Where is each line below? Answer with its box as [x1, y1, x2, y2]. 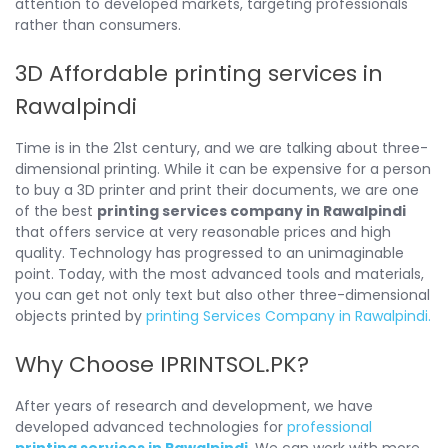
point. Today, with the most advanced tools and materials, [15, 263, 424, 284]
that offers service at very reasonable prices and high [15, 221, 391, 242]
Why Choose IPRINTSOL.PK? [15, 348, 309, 380]
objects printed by [15, 305, 146, 326]
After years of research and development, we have [15, 395, 373, 416]
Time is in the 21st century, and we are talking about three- [15, 137, 428, 158]
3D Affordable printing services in [15, 57, 383, 89]
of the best [15, 200, 97, 221]
